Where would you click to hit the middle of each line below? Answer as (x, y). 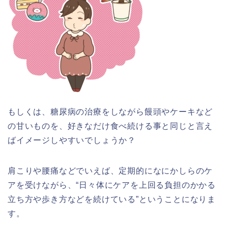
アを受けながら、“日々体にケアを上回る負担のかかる (112, 185)
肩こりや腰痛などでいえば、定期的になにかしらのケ (110, 171)
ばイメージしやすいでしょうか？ (72, 140)
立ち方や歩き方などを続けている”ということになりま (112, 199)
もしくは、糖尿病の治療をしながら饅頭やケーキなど (110, 112)
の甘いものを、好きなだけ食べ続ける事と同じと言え (110, 126)
